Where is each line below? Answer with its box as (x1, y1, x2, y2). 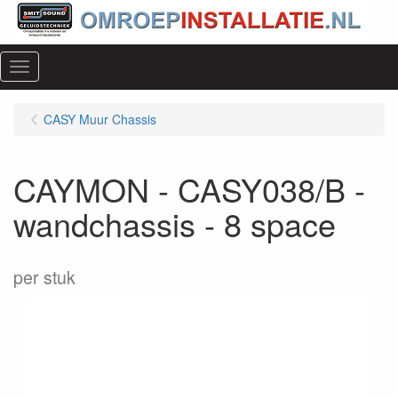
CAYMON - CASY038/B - (13, 166, 365, 211)
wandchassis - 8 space (13, 201, 336, 246)
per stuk (13, 265, 76, 290)
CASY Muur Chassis (44, 110, 156, 128)
